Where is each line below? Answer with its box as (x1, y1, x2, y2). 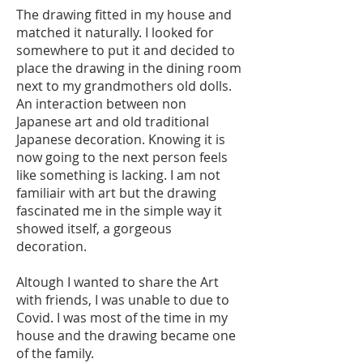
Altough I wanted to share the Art (16, 273, 219, 291)
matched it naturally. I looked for (16, 23, 214, 41)
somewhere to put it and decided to (16, 41, 235, 59)
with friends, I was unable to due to (16, 291, 229, 309)
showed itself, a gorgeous (16, 220, 172, 237)
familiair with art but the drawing (16, 184, 216, 202)
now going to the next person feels (16, 148, 228, 166)
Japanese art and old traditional (16, 113, 209, 130)
